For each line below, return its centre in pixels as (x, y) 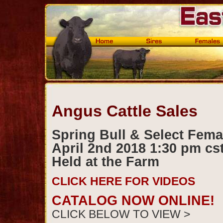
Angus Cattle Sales (125, 111)
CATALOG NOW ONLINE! (133, 200)
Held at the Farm (106, 162)
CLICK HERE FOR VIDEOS (123, 181)
